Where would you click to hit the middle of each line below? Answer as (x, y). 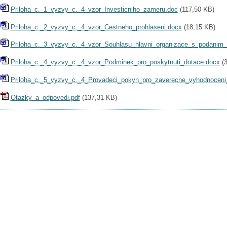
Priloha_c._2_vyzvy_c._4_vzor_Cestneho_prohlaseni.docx (96, 27)
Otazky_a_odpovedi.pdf (45, 97)
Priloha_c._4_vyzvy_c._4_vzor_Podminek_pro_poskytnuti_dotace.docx (115, 62)
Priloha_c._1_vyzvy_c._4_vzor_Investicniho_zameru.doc (94, 9)
